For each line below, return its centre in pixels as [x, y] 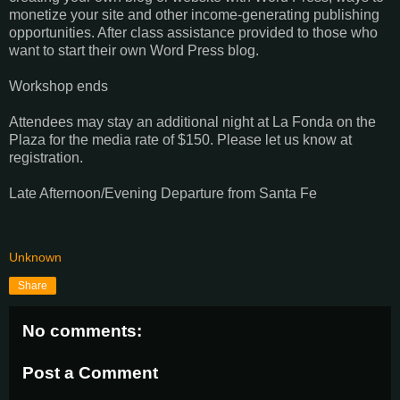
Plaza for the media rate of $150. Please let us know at [180, 139]
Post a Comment [90, 373]
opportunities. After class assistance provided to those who [193, 32]
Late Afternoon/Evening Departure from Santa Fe [163, 193]
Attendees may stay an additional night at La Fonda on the [192, 121]
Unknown [35, 257]
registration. [46, 157]
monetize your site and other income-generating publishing [194, 14]
